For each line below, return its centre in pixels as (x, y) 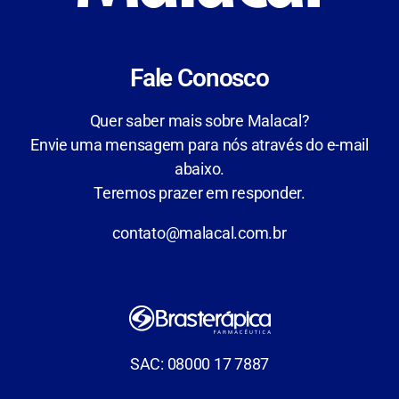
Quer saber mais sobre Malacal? (199, 121)
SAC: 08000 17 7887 (199, 364)
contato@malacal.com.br (199, 233)
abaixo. (199, 169)
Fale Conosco (199, 78)
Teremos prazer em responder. (199, 193)
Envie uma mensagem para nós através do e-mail (199, 145)
